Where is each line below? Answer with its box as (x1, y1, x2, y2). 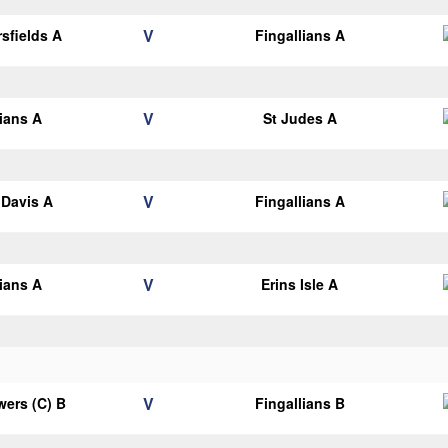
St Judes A (262, 108, 337, 128)
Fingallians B (254, 393, 345, 413)
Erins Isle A (261, 274, 339, 294)
